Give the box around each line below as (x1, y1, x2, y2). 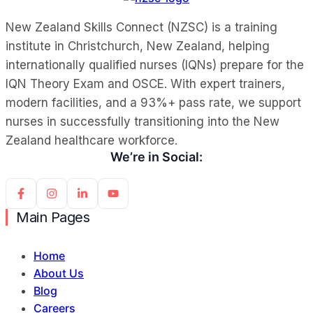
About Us (34, 265, 84, 280)
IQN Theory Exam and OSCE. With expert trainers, (6, 76, 285, 91)
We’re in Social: (110, 149, 203, 164)
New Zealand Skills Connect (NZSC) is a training (6, 20, 277, 34)
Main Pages (16, 208, 89, 226)
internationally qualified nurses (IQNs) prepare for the (6, 57, 304, 72)
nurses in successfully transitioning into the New (6, 114, 279, 129)
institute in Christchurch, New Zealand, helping (6, 38, 270, 53)
